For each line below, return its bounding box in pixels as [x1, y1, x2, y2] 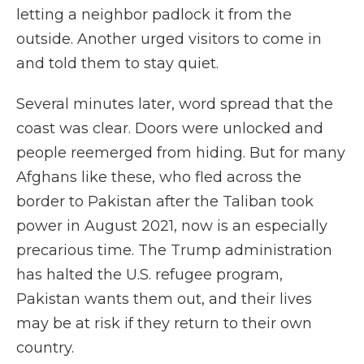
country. [16, 339, 74, 357]
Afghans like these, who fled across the [16, 168, 301, 186]
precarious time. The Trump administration [16, 241, 332, 259]
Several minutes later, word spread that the [16, 95, 333, 113]
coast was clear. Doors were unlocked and [16, 119, 323, 137]
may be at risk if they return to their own [16, 314, 312, 332]
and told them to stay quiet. [16, 54, 219, 72]
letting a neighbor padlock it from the [16, 6, 292, 24]
